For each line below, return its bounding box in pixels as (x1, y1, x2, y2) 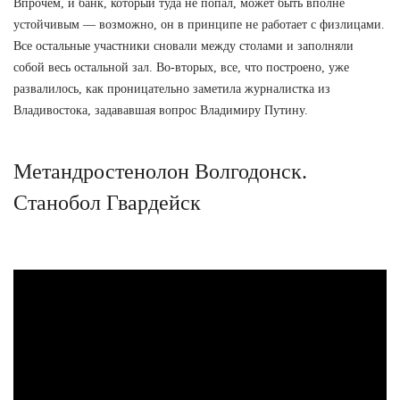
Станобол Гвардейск (13, 190, 201, 214)
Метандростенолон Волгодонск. (13, 159, 307, 183)
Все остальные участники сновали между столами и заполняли (13, 38, 354, 53)
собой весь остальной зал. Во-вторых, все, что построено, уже (13, 60, 349, 74)
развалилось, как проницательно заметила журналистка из (13, 81, 330, 96)
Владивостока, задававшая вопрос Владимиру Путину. (13, 103, 308, 117)
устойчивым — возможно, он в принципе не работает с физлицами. (13, 17, 385, 31)
